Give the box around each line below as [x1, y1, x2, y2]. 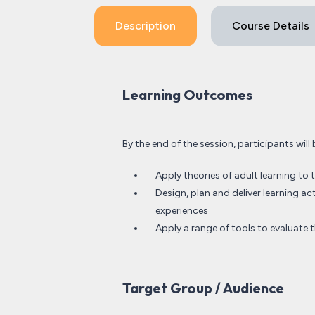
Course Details [232, 19, 309, 32]
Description [115, 19, 176, 32]
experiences [155, 205, 210, 217]
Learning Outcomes [122, 86, 252, 103]
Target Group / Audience [122, 279, 284, 297]
